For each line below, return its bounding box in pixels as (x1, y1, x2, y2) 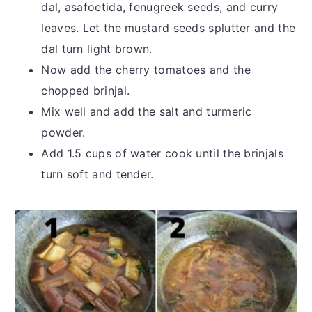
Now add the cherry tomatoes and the (41, 63, 251, 77)
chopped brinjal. (41, 84, 134, 98)
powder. (41, 125, 93, 140)
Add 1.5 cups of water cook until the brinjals (41, 146, 283, 161)
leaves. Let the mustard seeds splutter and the (41, 21, 296, 36)
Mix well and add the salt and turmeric (41, 104, 252, 119)
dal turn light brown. (41, 42, 153, 56)
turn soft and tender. (41, 167, 154, 182)
